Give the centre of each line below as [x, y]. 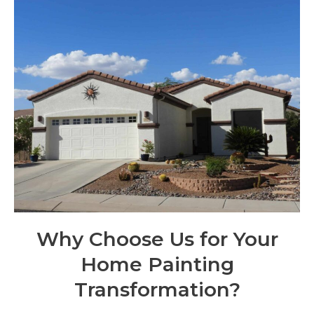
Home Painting [157, 265]
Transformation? [157, 290]
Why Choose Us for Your [157, 239]
